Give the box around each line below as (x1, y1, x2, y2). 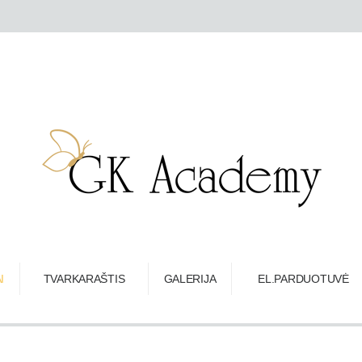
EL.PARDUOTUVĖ (258, 272, 349, 285)
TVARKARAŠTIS (43, 272, 125, 285)
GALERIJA (163, 272, 217, 285)
